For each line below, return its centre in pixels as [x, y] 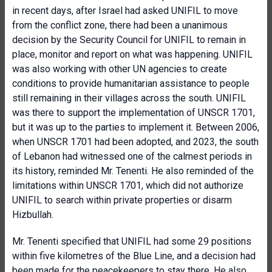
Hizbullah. [33, 215]
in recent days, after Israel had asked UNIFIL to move [125, 11]
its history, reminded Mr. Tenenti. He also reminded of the [133, 171]
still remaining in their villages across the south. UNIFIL [129, 98]
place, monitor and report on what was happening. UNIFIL [132, 54]
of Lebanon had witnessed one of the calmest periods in [132, 156]
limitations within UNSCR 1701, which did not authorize [128, 185]
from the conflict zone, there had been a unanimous [120, 25]
